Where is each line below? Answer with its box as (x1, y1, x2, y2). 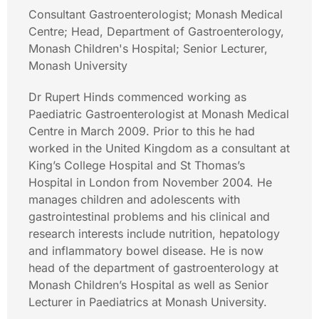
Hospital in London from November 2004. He (28, 175, 272, 189)
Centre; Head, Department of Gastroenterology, (28, 24, 284, 38)
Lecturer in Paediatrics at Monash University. (28, 295, 267, 309)
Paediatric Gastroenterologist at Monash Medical (28, 107, 289, 121)
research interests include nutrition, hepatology (28, 226, 280, 241)
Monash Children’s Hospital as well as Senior (28, 278, 268, 292)
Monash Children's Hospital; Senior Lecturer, (28, 41, 268, 56)
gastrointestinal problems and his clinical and (28, 209, 270, 224)
